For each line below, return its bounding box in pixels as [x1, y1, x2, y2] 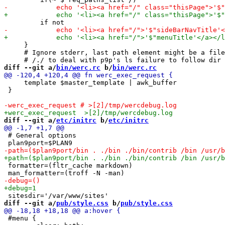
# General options [4, 131, 76, 139]
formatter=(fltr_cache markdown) [4, 161, 133, 169]
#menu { [4, 214, 36, 222]
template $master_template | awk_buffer [4, 78, 177, 86]
